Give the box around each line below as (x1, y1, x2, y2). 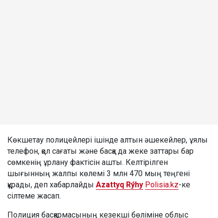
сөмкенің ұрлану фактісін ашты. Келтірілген (7, 158, 168, 167)
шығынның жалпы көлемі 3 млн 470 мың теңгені (7, 169, 190, 179)
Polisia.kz (145, 180, 179, 190)
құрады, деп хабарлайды (7, 180, 96, 190)
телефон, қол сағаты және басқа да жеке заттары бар (7, 146, 194, 156)
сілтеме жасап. (7, 191, 61, 201)
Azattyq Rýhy (96, 180, 143, 190)
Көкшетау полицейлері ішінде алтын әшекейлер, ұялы (7, 135, 208, 145)
